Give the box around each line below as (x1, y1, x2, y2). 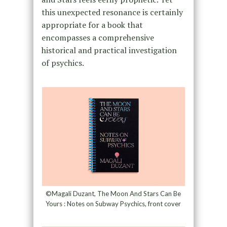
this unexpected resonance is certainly (41, 7, 183, 18)
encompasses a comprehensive (41, 32, 154, 44)
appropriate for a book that (41, 19, 143, 31)
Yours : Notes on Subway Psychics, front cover (46, 200, 181, 208)
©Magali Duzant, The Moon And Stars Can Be (46, 190, 181, 198)
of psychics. (41, 57, 84, 69)
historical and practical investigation (41, 45, 177, 56)
